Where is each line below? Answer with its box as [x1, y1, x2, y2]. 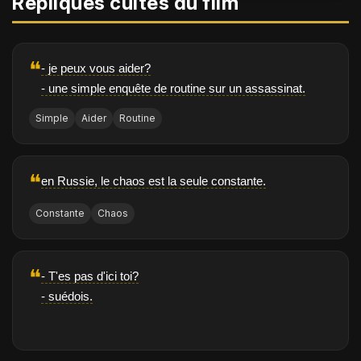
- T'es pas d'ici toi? [41, 269, 139, 284]
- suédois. [41, 289, 93, 304]
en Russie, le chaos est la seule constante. [41, 174, 266, 189]
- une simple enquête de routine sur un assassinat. [41, 81, 305, 96]
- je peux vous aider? [41, 61, 151, 76]
